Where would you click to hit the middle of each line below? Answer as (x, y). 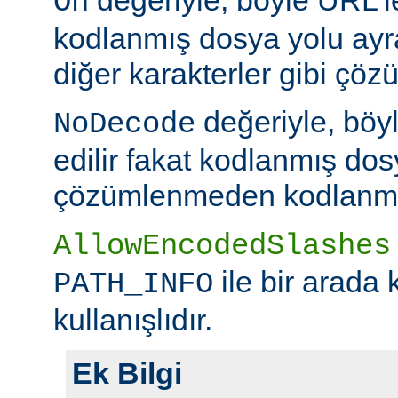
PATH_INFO (133, 284)
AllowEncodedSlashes (222, 246)
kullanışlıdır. (133, 319)
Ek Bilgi (127, 373)
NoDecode (124, 124)
